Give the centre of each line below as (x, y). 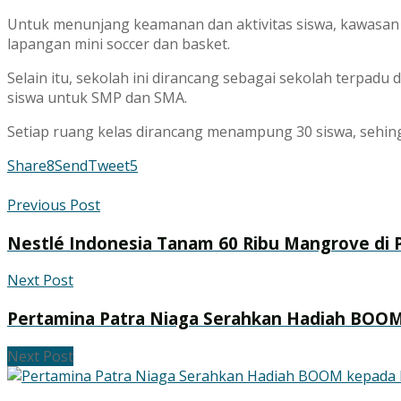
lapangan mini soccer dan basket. (119, 43)
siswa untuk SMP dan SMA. (97, 97)
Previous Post (54, 205)
